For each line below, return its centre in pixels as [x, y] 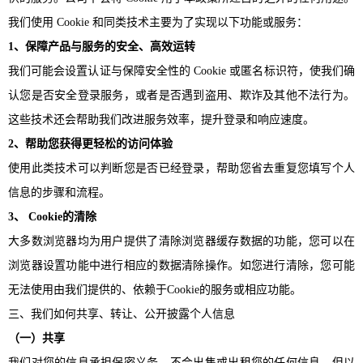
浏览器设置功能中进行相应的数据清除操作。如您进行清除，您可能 [181, 265]
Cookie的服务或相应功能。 [234, 289]
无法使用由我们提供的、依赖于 [88, 289]
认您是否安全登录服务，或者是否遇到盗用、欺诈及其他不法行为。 [181, 95]
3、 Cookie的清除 [52, 216]
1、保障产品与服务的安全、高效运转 [102, 46]
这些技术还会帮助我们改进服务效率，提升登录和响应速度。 [161, 119]
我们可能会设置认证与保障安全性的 [100, 70]
